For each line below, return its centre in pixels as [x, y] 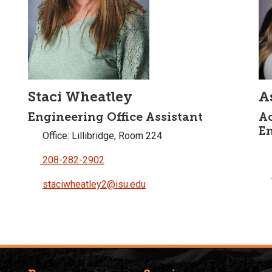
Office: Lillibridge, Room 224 [101, 135]
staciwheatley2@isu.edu [94, 184]
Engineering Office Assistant [115, 117]
